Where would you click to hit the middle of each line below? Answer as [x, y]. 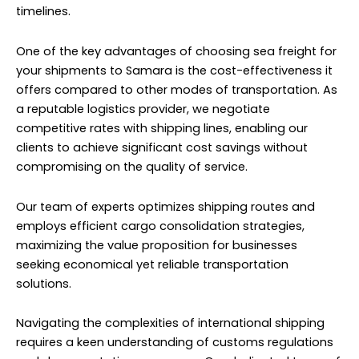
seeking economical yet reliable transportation [152, 264]
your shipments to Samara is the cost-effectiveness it [174, 71]
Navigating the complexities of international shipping [170, 323]
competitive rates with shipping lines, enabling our [162, 129]
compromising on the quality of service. [132, 167]
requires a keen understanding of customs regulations [175, 343]
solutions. [44, 283]
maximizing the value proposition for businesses [157, 245]
